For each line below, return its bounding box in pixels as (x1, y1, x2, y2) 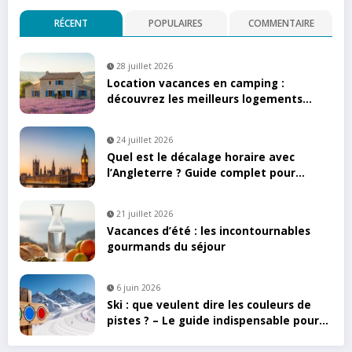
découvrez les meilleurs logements (107, 91, 302, 106)
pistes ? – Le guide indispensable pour (107, 313, 319, 328)
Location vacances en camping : (107, 75, 284, 90)
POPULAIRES (148, 16, 203, 30)
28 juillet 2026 (116, 60, 173, 71)
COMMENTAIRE (247, 16, 314, 30)
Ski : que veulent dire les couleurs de (107, 297, 311, 312)
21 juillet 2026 (116, 207, 173, 219)
